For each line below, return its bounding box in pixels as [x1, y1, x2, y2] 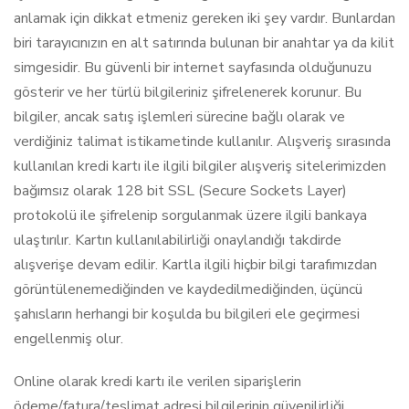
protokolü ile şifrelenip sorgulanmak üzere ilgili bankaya [14, 205, 367, 225]
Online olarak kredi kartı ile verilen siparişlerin [14, 372, 301, 392]
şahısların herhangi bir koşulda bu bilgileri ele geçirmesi [14, 304, 360, 324]
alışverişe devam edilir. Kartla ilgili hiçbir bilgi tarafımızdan [14, 255, 377, 275]
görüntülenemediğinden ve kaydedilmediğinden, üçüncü [14, 279, 362, 299]
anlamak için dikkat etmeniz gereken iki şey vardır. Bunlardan [14, 8, 395, 28]
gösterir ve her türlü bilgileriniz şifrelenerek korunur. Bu [14, 82, 362, 102]
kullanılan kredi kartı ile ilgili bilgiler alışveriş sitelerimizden [14, 156, 386, 176]
